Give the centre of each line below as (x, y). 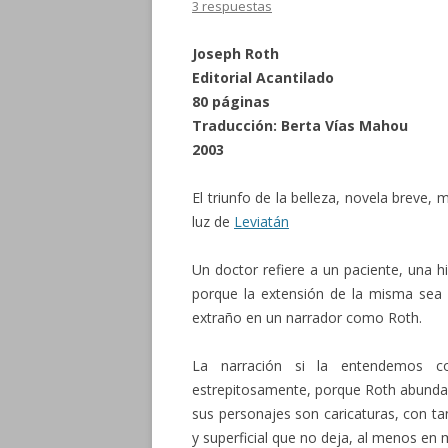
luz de (213, 221)
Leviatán (261, 221)
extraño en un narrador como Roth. (307, 317)
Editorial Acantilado (263, 77)
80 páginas (231, 101)
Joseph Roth (235, 53)
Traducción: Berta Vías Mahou (300, 125)
